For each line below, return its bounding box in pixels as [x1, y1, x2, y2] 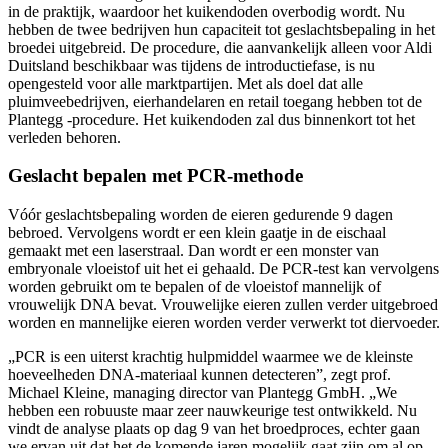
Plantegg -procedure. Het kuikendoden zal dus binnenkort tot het [8, 110, 415, 128]
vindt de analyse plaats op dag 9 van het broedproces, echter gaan [8, 420, 420, 438]
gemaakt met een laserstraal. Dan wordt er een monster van [8, 242, 379, 260]
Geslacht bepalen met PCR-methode [8, 165, 303, 187]
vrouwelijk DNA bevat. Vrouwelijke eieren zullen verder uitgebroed [8, 296, 438, 314]
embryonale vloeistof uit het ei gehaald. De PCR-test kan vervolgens [8, 260, 439, 278]
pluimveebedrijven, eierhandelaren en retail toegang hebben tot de [8, 92, 422, 110]
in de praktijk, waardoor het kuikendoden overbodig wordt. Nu [8, 2, 405, 20]
